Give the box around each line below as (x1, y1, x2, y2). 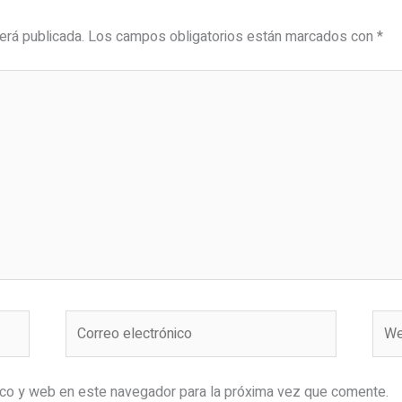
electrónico (64, 334, 134, 356)
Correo (64, 310, 107, 333)
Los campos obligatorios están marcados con (87, 26, 377, 48)
